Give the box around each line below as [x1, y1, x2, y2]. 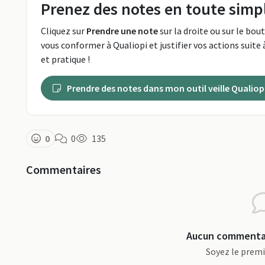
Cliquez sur [41, 25, 86, 37]
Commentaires [26, 162, 101, 177]
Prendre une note [86, 25, 158, 37]
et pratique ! [41, 53, 90, 65]
